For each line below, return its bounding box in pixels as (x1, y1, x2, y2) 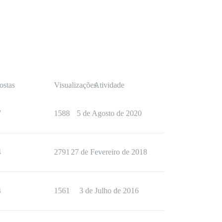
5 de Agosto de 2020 (76, 109, 142, 118)
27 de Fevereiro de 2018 (71, 148, 147, 157)
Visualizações (54, 81, 97, 90)
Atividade (94, 81, 124, 90)
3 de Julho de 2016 (79, 186, 139, 195)
